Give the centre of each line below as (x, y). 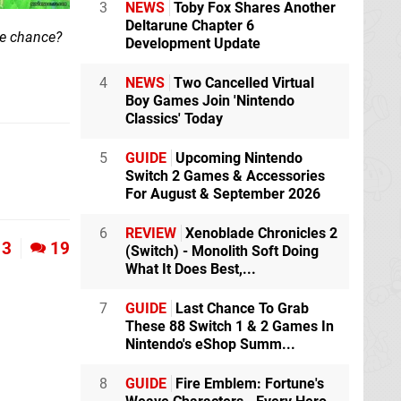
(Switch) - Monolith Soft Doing (222, 251)
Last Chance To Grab (240, 308)
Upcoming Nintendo (237, 158)
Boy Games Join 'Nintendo (210, 101)
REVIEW (151, 233)
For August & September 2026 (223, 194)
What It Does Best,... (191, 269)
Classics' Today (174, 119)
